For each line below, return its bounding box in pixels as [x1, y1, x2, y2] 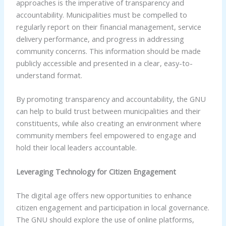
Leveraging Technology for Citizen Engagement [16, 166, 176, 177]
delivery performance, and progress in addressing [16, 33, 184, 44]
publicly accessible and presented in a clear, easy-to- [16, 58, 193, 68]
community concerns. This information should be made [16, 45, 201, 56]
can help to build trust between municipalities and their [16, 106, 201, 117]
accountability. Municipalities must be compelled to [16, 9, 187, 20]
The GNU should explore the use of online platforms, [16, 214, 194, 224]
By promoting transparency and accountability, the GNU [16, 94, 206, 104]
